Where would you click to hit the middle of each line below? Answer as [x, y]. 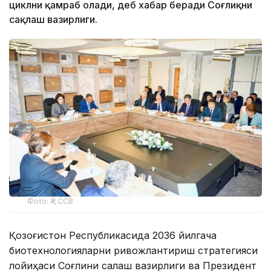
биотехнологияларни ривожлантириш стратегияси [133, 250]
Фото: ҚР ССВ [51, 201]
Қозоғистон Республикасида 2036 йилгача [113, 235]
